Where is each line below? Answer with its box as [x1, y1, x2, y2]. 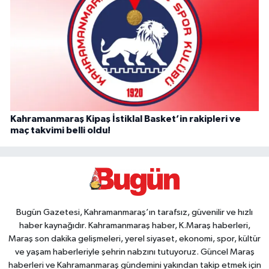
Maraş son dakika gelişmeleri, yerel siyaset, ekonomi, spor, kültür [8, 234, 261, 243]
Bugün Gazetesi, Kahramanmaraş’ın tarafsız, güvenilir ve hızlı [16, 207, 253, 217]
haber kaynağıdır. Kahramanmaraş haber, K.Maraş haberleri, [19, 220, 250, 230]
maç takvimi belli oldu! [10, 125, 110, 136]
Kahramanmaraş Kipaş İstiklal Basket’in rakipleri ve [10, 114, 241, 124]
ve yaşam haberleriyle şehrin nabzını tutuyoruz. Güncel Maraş [14, 247, 255, 256]
